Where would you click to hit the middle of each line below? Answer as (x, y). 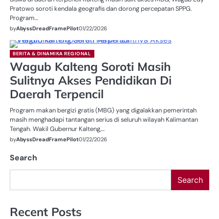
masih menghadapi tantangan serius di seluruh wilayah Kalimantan (104, 120)
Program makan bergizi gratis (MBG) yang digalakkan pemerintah (103, 110)
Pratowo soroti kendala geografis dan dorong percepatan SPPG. (101, 9)
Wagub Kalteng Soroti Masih (90, 66)
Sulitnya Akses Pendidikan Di (91, 80)
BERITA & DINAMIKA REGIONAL (52, 54)
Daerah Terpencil (57, 94)
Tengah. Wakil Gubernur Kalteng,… (57, 129)
